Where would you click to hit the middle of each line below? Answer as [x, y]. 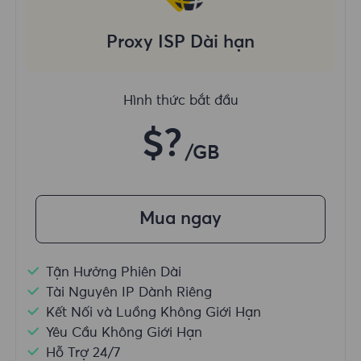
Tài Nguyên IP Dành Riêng [129, 293]
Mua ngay [180, 220]
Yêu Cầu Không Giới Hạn [124, 334]
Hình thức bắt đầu [180, 101]
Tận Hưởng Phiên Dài [114, 273]
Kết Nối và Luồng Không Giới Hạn [154, 313]
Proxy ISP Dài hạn [180, 42]
